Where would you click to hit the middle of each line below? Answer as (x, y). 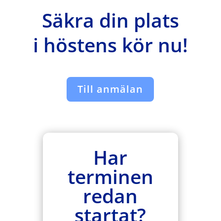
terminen (110, 176)
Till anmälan (110, 89)
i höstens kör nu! (110, 45)
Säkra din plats (110, 20)
